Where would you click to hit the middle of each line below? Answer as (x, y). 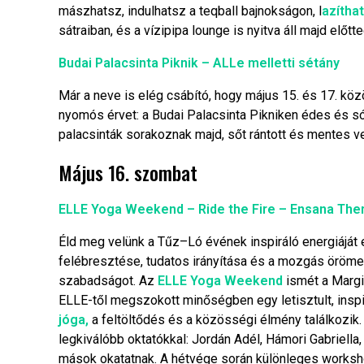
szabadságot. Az (108, 281)
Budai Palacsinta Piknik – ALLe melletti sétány (199, 63)
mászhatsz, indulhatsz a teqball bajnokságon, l (190, 11)
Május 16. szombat (128, 173)
